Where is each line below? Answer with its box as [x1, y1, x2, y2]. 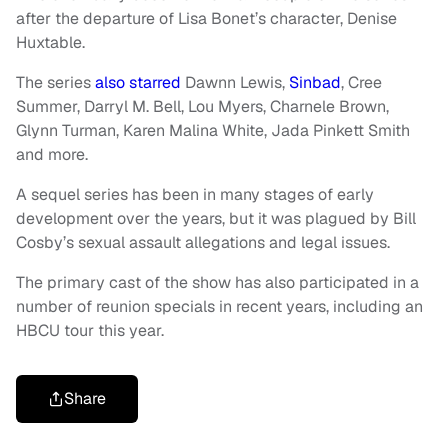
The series [16, 71, 95, 93]
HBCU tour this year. [16, 319, 164, 341]
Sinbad [289, 71, 341, 93]
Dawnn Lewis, [181, 71, 289, 93]
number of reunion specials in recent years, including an [16, 295, 423, 317]
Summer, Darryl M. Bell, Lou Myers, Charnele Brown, [16, 95, 389, 117]
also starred [95, 71, 181, 93]
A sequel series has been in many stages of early [16, 183, 374, 205]
